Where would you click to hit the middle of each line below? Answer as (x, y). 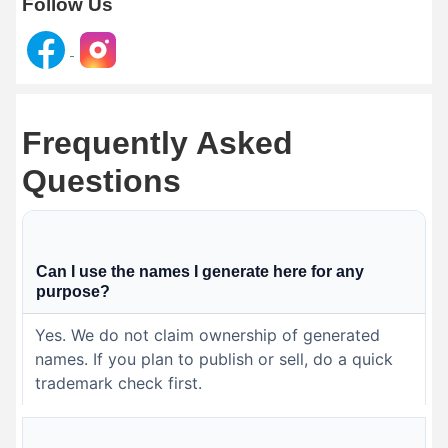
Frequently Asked (157, 143)
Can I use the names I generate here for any (200, 272)
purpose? (73, 292)
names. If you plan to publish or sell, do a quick (214, 359)
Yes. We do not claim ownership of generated (207, 335)
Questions (101, 181)
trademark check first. (118, 383)
